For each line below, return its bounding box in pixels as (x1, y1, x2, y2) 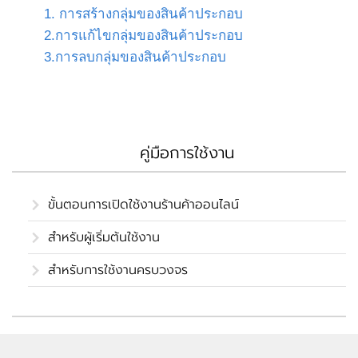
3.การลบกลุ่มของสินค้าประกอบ (44, 50, 226, 65)
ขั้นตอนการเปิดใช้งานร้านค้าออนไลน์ (48, 195, 239, 214)
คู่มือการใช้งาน (140, 141, 234, 165)
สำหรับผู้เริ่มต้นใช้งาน (48, 228, 160, 247)
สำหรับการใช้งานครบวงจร (48, 261, 188, 280)
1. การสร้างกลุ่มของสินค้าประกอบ (44, 6, 243, 22)
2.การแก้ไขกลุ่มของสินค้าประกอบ (44, 28, 243, 43)
